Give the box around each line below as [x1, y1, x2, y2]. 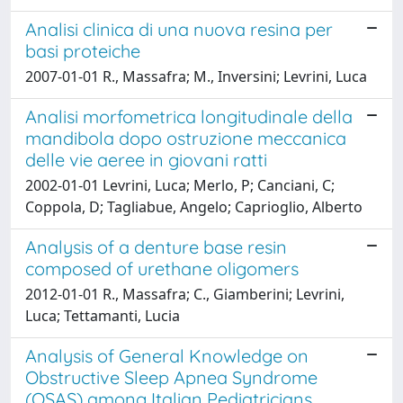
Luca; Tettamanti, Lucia [25, 305, 180, 326]
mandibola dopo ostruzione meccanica [25, 126, 346, 149]
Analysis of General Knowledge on [25, 344, 309, 367]
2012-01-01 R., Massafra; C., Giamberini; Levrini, [25, 283, 345, 304]
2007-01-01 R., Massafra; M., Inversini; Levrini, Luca [25, 66, 367, 86]
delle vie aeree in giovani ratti [25, 148, 267, 171]
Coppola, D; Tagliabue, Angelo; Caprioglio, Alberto [25, 196, 363, 217]
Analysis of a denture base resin [25, 235, 287, 258]
